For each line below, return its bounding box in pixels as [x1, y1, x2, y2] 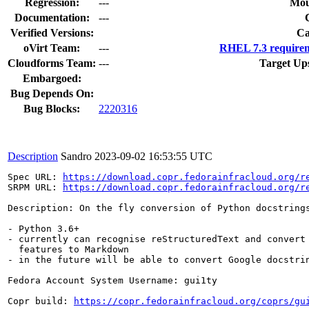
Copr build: [8, 295, 74, 306]
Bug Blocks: [23, 102, 80, 114]
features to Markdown [8, 243, 129, 255]
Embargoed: [22, 72, 81, 84]
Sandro [61, 150, 92, 162]
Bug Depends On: [10, 87, 94, 99]
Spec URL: [8, 171, 63, 182]
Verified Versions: [10, 26, 94, 39]
